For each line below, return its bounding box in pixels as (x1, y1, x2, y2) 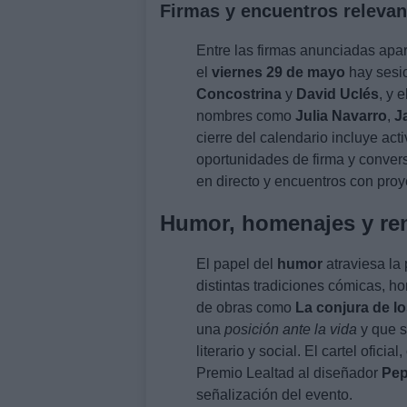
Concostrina (196, 85, 282, 102)
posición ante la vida (224, 321, 357, 337)
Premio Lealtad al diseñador (196, 364, 382, 381)
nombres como (196, 107, 295, 124)
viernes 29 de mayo (212, 64, 345, 80)
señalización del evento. (196, 386, 352, 402)
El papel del (196, 255, 277, 272)
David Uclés (296, 85, 379, 102)
